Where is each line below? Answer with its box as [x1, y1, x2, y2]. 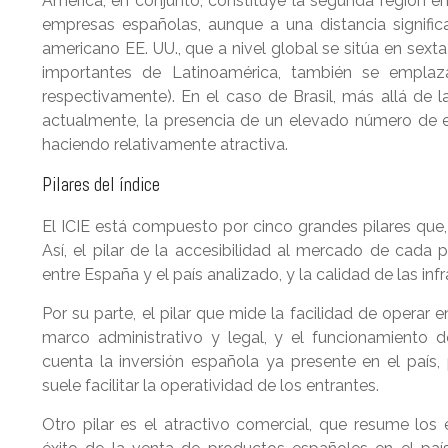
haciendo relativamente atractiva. [42, 135, 288, 154]
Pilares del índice [42, 172, 160, 197]
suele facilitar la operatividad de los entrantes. [42, 376, 379, 395]
